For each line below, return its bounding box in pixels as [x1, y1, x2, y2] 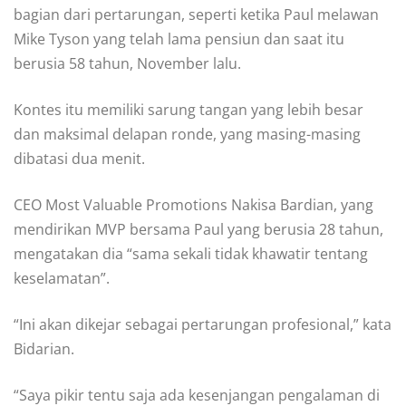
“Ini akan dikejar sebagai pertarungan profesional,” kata [14, 314, 391, 334]
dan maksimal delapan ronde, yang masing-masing [14, 123, 361, 144]
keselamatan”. [14, 267, 110, 288]
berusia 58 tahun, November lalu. [14, 53, 241, 73]
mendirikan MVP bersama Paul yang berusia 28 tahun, [14, 218, 383, 239]
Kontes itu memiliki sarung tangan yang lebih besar [14, 99, 363, 120]
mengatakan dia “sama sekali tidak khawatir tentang [14, 243, 368, 264]
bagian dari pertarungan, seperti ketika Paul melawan [14, 4, 379, 24]
